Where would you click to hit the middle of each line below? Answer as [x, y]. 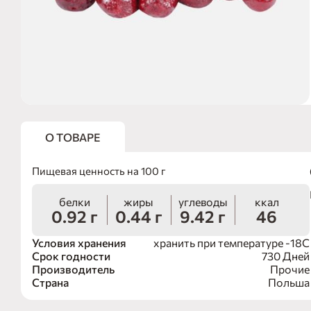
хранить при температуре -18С [232, 243]
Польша [289, 283]
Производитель [73, 269]
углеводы [203, 202]
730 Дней [286, 256]
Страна [50, 283]
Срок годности [71, 256]
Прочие [290, 269]
